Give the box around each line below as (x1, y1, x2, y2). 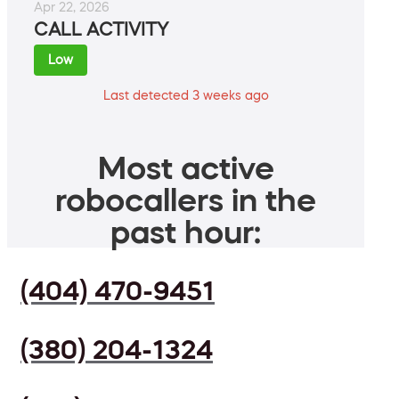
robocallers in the (55, 183, 316, 216)
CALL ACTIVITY (34, 20, 168, 39)
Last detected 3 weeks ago (102, 89, 269, 102)
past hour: (110, 216, 261, 248)
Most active (97, 151, 274, 184)
